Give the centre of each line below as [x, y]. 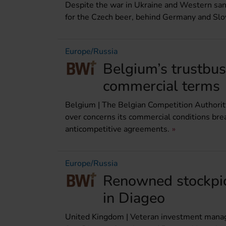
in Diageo [134, 198]
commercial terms [161, 86]
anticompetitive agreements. [117, 129]
